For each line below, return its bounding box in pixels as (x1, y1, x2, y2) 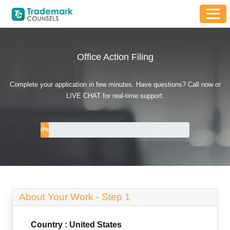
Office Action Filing (76, 51, 154, 62)
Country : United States (30, 220, 122, 229)
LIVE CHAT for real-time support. (66, 91, 164, 100)
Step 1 (101, 191, 130, 202)
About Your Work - (18, 191, 102, 202)
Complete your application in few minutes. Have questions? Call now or (9, 80, 221, 88)
